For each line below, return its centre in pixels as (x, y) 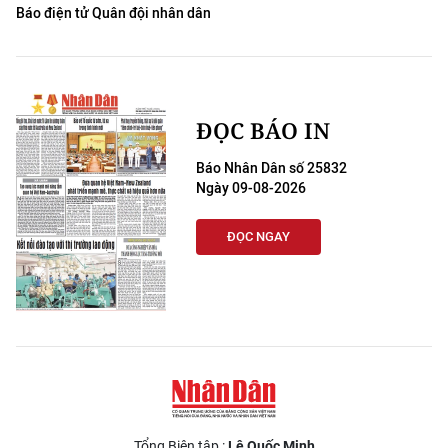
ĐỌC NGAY (258, 236)
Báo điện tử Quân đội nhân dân (113, 13)
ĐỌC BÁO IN (263, 130)
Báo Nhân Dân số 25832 (271, 168)
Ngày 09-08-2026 (251, 188)
